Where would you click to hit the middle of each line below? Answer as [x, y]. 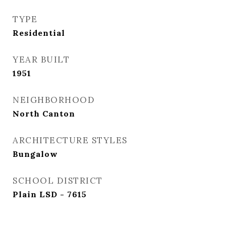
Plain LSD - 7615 [50, 194]
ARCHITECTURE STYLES [70, 140]
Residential [39, 33]
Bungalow [35, 154]
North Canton [44, 114]
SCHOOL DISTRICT [58, 181]
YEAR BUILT [41, 60]
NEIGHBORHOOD [54, 100]
